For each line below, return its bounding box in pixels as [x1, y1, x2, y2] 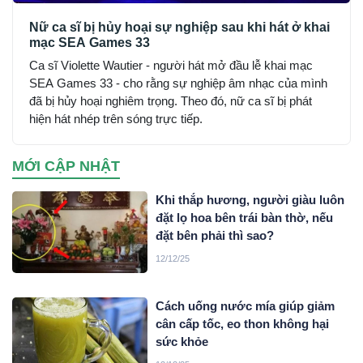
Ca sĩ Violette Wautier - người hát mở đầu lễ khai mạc [29, 58, 313, 73]
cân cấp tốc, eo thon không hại [156, 316, 330, 331]
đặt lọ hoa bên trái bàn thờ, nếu [156, 211, 334, 225]
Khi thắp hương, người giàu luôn [156, 193, 345, 207]
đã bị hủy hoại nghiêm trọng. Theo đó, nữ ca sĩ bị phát [29, 94, 312, 109]
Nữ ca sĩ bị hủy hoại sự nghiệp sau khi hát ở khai [29, 20, 330, 35]
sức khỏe [156, 334, 209, 348]
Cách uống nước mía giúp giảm [156, 298, 335, 313]
